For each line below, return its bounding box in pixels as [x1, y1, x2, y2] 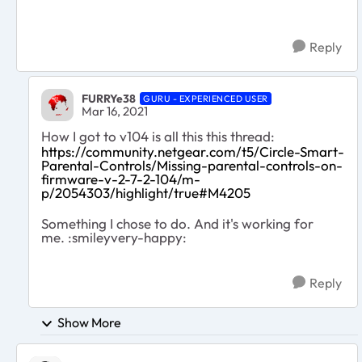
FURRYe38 [82, 91, 136, 107]
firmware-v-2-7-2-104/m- [41, 170, 200, 187]
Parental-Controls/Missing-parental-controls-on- [41, 156, 343, 174]
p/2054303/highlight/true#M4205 [41, 183, 250, 201]
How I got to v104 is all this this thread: [41, 127, 275, 145]
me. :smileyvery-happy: [41, 228, 187, 246]
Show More [57, 314, 121, 330]
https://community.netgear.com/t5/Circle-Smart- [41, 142, 344, 160]
